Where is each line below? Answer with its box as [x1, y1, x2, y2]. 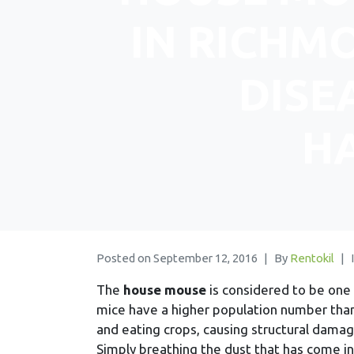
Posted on [96, 250, 153, 265]
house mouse [123, 281, 206, 297]
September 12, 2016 [153, 250, 258, 265]
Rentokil [290, 250, 334, 265]
